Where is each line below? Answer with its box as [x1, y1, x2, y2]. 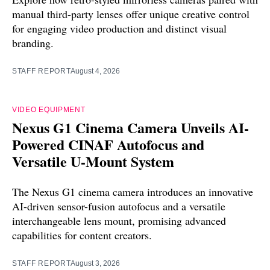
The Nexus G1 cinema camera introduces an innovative [12, 184, 253, 199]
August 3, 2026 [71, 259, 121, 268]
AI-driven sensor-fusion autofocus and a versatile [12, 199, 225, 214]
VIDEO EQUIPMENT [12, 105, 86, 115]
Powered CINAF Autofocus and [12, 134, 204, 155]
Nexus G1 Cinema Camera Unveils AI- [12, 117, 249, 139]
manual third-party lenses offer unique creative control [12, 7, 250, 22]
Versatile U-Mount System [12, 151, 174, 172]
